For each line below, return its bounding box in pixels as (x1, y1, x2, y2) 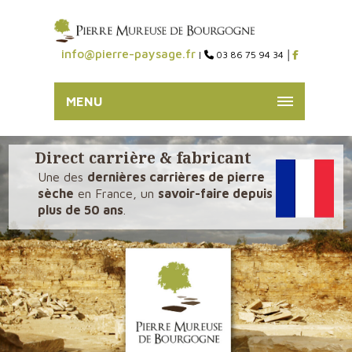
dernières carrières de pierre (87, 170, 265, 185)
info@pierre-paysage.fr (60, 46, 196, 61)
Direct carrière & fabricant (35, 148, 251, 169)
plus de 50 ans (38, 203, 123, 218)
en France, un (74, 186, 158, 201)
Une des (38, 170, 87, 185)
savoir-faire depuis (158, 186, 273, 201)
